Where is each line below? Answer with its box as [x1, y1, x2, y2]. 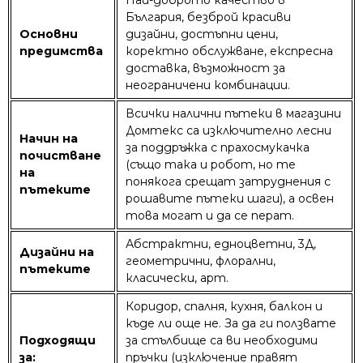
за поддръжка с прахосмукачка [126, 139, 310, 155]
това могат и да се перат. [126, 207, 294, 223]
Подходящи [19, 332, 96, 348]
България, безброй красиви [126, 9, 291, 24]
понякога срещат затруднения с [126, 173, 331, 189]
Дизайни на [19, 244, 94, 259]
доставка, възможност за [126, 60, 285, 75]
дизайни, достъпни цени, [126, 26, 278, 41]
